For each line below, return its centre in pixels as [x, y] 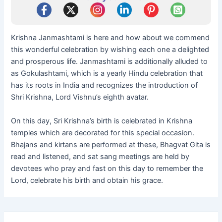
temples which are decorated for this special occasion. [103, 133]
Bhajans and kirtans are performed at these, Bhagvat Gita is [111, 144]
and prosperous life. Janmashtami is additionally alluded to [110, 62]
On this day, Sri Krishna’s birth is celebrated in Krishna [102, 121]
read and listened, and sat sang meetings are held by [100, 156]
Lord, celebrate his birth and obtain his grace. [87, 180]
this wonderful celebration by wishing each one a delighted [110, 50]
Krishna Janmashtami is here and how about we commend [111, 38]
